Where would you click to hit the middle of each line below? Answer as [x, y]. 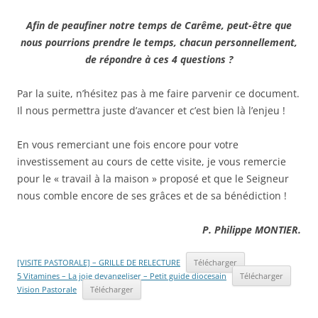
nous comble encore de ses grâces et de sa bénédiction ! [152, 196]
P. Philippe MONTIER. [252, 230]
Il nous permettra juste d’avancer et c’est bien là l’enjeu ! [151, 110]
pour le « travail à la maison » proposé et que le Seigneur [153, 179]
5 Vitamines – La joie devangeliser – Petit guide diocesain [122, 276]
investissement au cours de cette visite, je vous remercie [152, 161]
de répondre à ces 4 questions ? [159, 59]
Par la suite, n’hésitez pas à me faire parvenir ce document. [158, 93]
